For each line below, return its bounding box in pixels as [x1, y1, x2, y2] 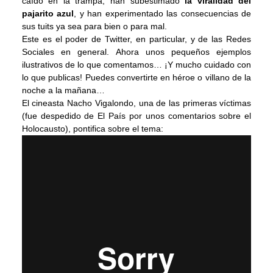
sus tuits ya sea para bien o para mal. [21, 21, 167, 31]
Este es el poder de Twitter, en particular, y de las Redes [21, 34, 252, 44]
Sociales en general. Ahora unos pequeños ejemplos [21, 46, 252, 57]
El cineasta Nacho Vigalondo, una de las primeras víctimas [21, 97, 252, 108]
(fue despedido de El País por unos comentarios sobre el [21, 110, 252, 121]
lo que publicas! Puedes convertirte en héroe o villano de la [21, 72, 252, 82]
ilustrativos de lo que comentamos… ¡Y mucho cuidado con [21, 59, 252, 69]
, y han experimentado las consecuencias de [74, 8, 252, 18]
